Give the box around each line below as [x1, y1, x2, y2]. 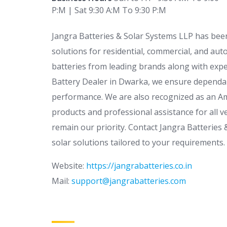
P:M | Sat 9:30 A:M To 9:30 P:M [52, 5, 166, 16]
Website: [52, 160, 86, 172]
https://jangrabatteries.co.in [86, 160, 192, 172]
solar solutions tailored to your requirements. [52, 137, 225, 148]
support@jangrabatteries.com [71, 175, 186, 187]
